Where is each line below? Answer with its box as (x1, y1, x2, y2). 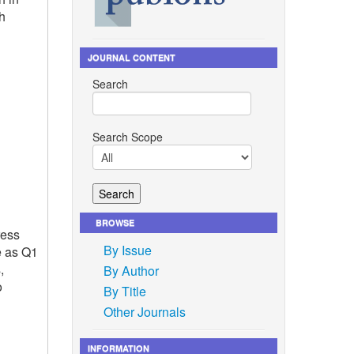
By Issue (103, 240, 152, 259)
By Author (103, 261, 159, 280)
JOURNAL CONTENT (87, 51, 175, 63)
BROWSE (95, 216, 134, 228)
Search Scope (92, 128, 163, 145)
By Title (103, 281, 146, 300)
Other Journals (103, 302, 186, 321)
